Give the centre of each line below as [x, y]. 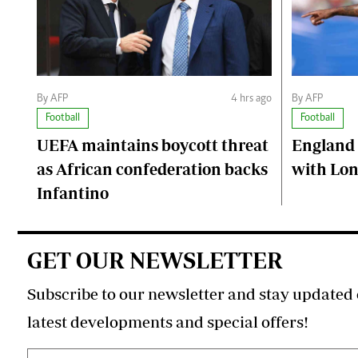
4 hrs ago [251, 99]
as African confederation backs [152, 169]
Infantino [73, 193]
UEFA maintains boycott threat [153, 145]
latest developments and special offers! [168, 322]
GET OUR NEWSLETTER [155, 261]
